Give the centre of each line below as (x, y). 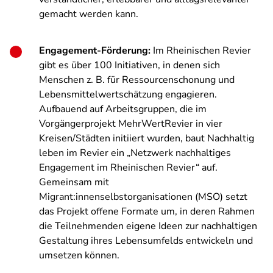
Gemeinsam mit (74, 182)
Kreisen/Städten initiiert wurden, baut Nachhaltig (147, 138)
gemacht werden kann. (90, 14)
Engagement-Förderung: (95, 51)
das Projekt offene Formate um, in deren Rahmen (147, 211)
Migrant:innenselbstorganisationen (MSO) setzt (143, 197)
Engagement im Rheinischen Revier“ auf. (128, 168)
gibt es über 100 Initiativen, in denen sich (129, 65)
